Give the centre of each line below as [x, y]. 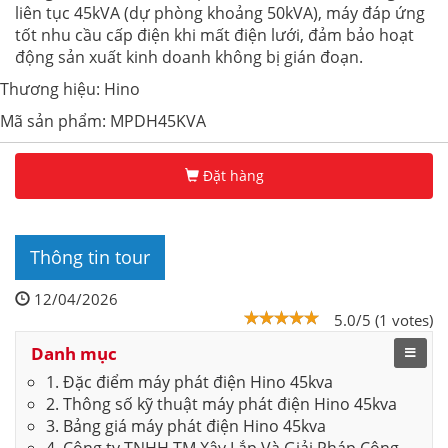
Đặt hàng [231, 176]
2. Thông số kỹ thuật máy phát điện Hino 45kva [221, 404]
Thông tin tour [90, 257]
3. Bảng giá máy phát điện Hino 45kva [186, 426]
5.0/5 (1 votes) [383, 320]
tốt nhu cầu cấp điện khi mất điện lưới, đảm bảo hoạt [214, 35]
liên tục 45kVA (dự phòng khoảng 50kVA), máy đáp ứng [220, 13]
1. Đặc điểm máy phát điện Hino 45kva [189, 382]
